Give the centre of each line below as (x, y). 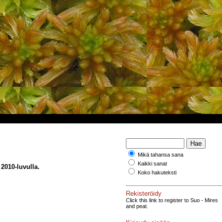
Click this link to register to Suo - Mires (172, 200)
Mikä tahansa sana (161, 155)
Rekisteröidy (144, 193)
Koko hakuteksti (157, 172)
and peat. (137, 206)
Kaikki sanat (152, 164)
